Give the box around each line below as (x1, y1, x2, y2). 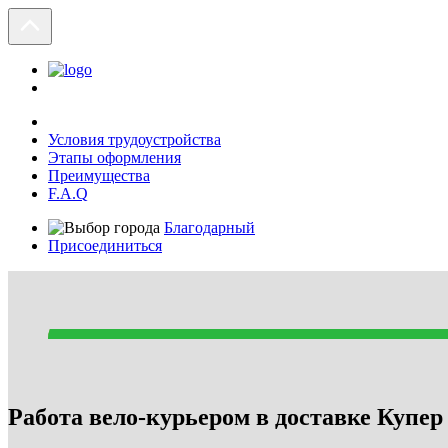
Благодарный (164, 219, 255, 236)
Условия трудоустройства (48, 131, 221, 148)
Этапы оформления (48, 149, 181, 166)
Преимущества (48, 167, 150, 184)
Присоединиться (48, 237, 162, 254)
